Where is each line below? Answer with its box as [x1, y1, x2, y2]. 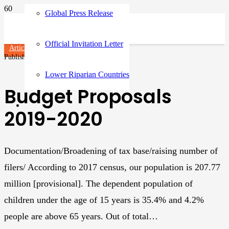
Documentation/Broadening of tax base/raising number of [4, 145, 218, 156]
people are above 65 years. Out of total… [4, 211, 158, 221]
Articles [9, 44, 32, 52]
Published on [4, 53, 43, 61]
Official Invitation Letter [45, 39, 123, 48]
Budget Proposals [4, 83, 172, 110]
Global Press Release [45, 9, 113, 17]
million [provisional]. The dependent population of [4, 178, 193, 189]
